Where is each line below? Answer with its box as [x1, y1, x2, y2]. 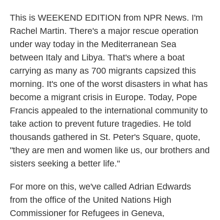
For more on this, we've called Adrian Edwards [10, 182, 191, 192]
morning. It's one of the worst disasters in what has [10, 79, 208, 89]
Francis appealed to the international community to [10, 106, 208, 115]
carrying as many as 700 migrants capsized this [10, 66, 196, 76]
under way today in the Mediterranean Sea [10, 39, 176, 49]
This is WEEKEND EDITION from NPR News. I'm [10, 13, 203, 23]
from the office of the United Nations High [10, 195, 171, 205]
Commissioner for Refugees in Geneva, [10, 208, 165, 218]
